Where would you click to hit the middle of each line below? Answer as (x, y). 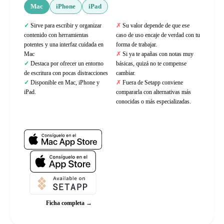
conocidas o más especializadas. (153, 101)
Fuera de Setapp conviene (153, 82)
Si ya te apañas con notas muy (158, 54)
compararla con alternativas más (153, 92)
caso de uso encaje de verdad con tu (158, 35)
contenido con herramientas (56, 35)
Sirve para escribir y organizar (66, 25)
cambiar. (126, 73)
